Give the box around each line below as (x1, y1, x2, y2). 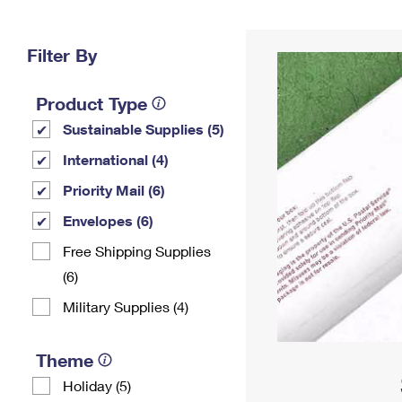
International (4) (63, 151, 169, 168)
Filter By (27, 44, 97, 66)
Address (267, 31, 319, 46)
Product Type (36, 92, 147, 114)
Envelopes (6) (63, 212, 153, 229)
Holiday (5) (63, 377, 131, 394)
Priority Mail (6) (63, 181, 165, 198)
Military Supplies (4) (63, 298, 188, 315)
